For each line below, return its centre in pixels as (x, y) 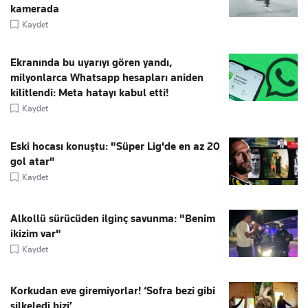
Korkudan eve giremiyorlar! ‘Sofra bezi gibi (113, 291)
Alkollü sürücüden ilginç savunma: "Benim (113, 219)
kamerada (35, 9)
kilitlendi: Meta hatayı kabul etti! (89, 93)
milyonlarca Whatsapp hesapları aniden (107, 78)
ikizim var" (36, 234)
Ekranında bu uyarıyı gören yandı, (91, 63)
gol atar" (33, 162)
